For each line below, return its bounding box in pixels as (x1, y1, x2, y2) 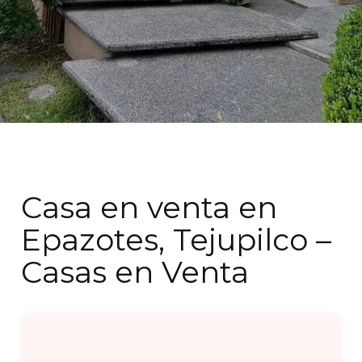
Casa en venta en (21, 189, 278, 225)
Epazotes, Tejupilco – (21, 221, 332, 258)
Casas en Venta (21, 254, 250, 290)
